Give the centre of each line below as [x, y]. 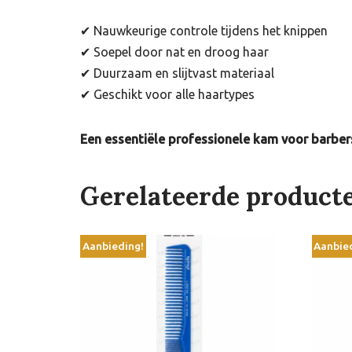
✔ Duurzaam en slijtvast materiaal [177, 73]
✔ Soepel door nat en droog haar [174, 52]
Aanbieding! [113, 246]
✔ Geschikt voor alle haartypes [167, 95]
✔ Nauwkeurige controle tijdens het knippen [204, 31]
